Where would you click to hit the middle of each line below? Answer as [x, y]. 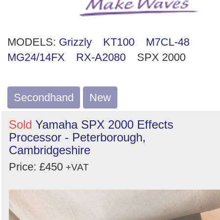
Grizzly [75, 42]
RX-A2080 [101, 57]
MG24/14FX [36, 57]
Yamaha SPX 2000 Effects [104, 124]
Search [38, 8]
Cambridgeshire [50, 150]
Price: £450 [37, 167]
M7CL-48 [168, 42]
